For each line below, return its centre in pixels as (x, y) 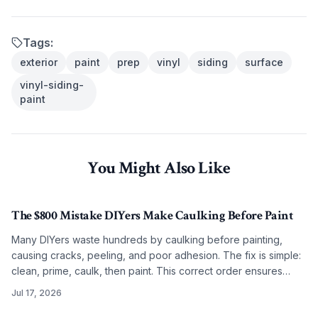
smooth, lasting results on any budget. (100, 286)
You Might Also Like (159, 168)
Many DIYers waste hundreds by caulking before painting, (147, 240)
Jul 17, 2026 (37, 293)
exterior (39, 62)
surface (264, 62)
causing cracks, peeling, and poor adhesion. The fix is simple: (156, 255)
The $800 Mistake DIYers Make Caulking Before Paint (152, 215)
